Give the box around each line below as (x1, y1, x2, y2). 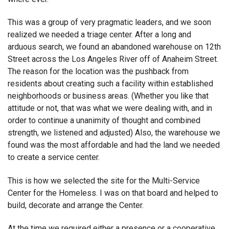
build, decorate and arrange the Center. (8, 200, 144, 210)
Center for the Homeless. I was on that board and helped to (8, 188, 218, 198)
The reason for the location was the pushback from (8, 66, 189, 77)
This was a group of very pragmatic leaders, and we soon (8, 17, 211, 28)
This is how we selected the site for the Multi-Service (8, 175, 200, 186)
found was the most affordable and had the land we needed (8, 140, 220, 150)
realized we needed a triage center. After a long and (8, 30, 191, 40)
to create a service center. (8, 152, 100, 163)
